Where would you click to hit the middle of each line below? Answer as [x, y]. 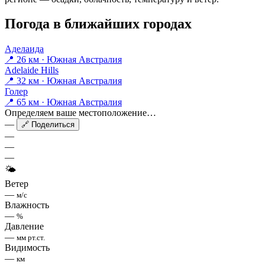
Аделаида [24, 49]
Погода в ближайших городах [98, 24]
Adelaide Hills [32, 70]
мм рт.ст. [31, 238]
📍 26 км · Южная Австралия [63, 60]
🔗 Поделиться [48, 125]
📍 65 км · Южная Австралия [63, 102]
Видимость [27, 248]
